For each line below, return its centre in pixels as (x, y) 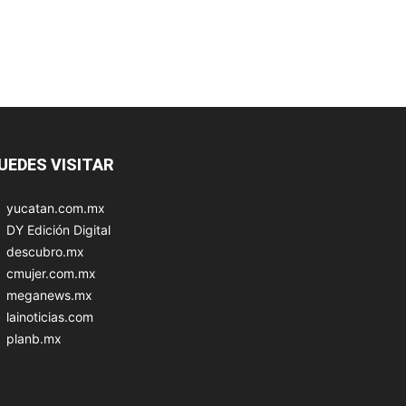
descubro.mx (45, 251)
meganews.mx (49, 295)
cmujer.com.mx (51, 273)
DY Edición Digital (58, 229)
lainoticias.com (50, 316)
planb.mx (34, 338)
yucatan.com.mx (56, 208)
